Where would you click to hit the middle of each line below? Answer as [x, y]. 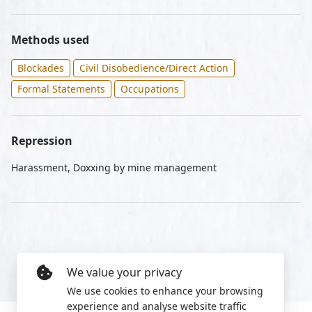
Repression [42, 140]
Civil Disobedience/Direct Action [154, 68]
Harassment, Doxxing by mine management [114, 167]
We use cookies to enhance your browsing [165, 291]
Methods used [50, 39]
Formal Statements [61, 88]
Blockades [41, 68]
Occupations [150, 88]
